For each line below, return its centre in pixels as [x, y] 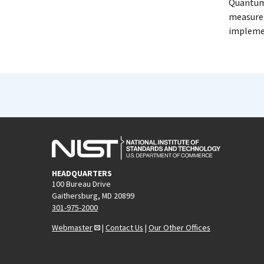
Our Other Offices [179, 227]
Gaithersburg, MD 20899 [93, 195]
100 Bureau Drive [81, 184]
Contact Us [124, 227]
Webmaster [72, 227]
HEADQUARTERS [82, 173]
